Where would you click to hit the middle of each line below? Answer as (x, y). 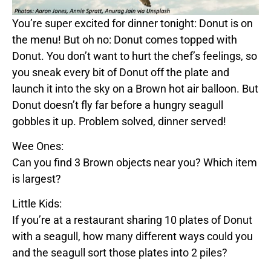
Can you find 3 (47, 163)
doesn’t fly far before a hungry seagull (132, 105)
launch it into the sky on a (74, 88)
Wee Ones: (38, 146)
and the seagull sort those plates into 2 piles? (121, 253)
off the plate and (189, 72)
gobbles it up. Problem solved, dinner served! (119, 121)
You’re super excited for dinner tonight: (106, 23)
